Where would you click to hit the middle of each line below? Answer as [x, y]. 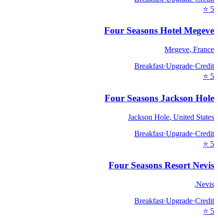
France [204, 50]
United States [194, 117]
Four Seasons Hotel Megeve [159, 31]
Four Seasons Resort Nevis [161, 165]
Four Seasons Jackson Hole [159, 98]
